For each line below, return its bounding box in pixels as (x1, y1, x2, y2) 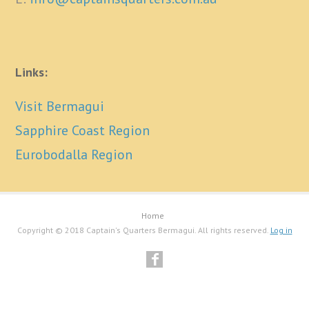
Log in (270, 225, 292, 235)
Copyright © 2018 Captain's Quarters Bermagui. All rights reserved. (17, 225, 270, 235)
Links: (15, 64, 48, 80)
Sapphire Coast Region (15, 121, 150, 139)
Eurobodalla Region (15, 146, 133, 163)
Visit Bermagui (15, 97, 105, 115)
